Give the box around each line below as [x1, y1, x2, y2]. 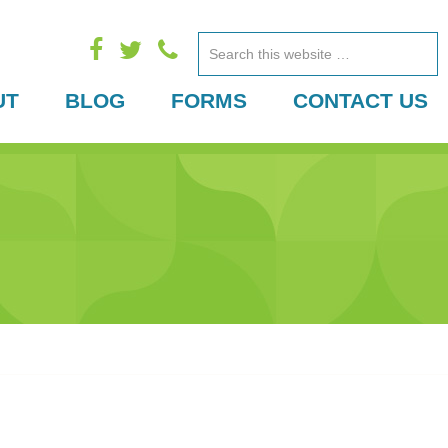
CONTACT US [293, 89, 428, 112]
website [198, 116, 284, 144]
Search [198, 36, 278, 64]
